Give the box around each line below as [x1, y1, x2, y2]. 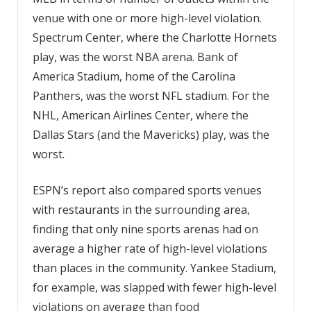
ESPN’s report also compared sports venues [32, 182, 262, 198]
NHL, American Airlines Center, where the [32, 107, 249, 123]
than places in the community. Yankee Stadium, [32, 260, 276, 276]
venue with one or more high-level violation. [32, 10, 262, 26]
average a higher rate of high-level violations [32, 240, 267, 256]
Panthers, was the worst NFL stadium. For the [32, 87, 269, 103]
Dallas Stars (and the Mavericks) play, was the [32, 126, 269, 142]
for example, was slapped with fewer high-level [32, 279, 276, 295]
